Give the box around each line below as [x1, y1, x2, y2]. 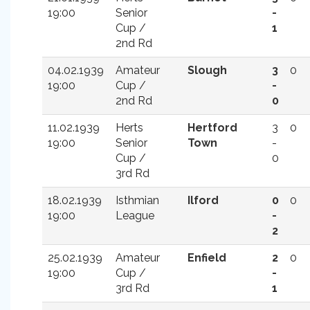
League [116, 209, 154, 222]
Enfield [188, 251, 226, 264]
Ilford [188, 194, 219, 207]
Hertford [188, 121, 237, 134]
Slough [188, 64, 227, 77]
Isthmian [116, 194, 159, 207]
